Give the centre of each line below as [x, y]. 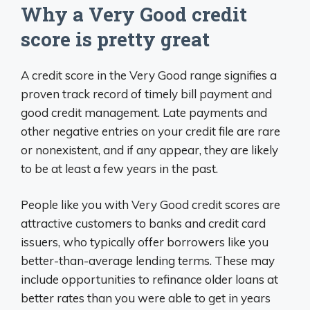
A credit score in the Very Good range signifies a [149, 75]
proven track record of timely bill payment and [146, 93]
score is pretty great [115, 39]
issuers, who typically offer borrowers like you [145, 242]
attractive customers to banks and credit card [143, 224]
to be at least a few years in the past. [119, 168]
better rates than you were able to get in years [146, 298]
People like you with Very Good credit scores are [151, 205]
